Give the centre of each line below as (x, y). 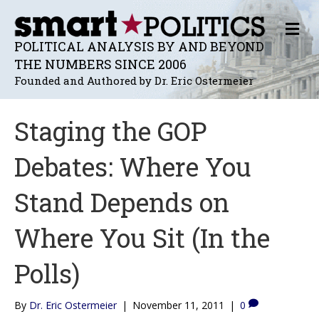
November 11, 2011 (178, 305)
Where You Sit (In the (142, 237)
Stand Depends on (122, 202)
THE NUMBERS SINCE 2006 (100, 64)
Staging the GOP (110, 131)
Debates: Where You (133, 166)
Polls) (47, 273)
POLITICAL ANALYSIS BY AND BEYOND (139, 46)
